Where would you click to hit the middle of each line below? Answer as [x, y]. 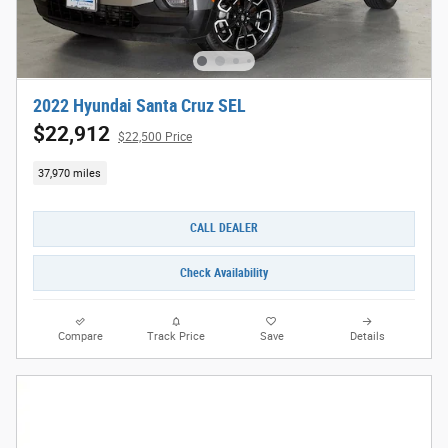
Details [367, 337]
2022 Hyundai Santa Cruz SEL [139, 106]
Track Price [176, 337]
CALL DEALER [224, 228]
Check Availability [224, 272]
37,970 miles [70, 173]
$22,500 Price [155, 137]
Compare [81, 337]
